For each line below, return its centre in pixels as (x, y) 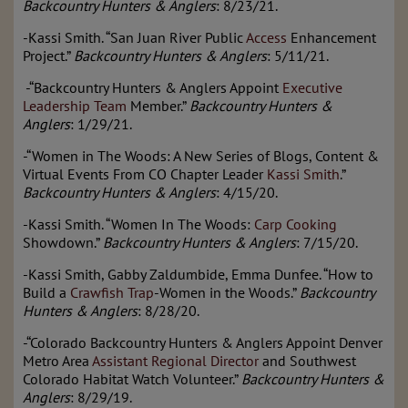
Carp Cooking (296, 224)
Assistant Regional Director (175, 360)
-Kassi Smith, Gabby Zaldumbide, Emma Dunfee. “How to (198, 274)
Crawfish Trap (112, 292)
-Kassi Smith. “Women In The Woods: (138, 224)
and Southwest (307, 360)
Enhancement (331, 37)
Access (266, 37)
